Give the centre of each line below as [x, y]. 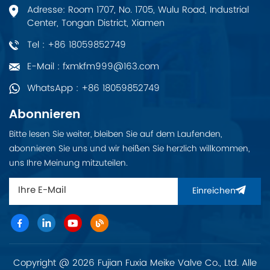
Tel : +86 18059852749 [77, 45]
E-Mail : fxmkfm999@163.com [93, 66]
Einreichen [214, 192]
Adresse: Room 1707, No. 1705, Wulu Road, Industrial [138, 10]
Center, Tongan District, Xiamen [96, 23]
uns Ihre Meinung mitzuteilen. [68, 163]
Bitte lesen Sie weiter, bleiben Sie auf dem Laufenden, [115, 134]
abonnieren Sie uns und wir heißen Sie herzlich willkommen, [129, 148]
